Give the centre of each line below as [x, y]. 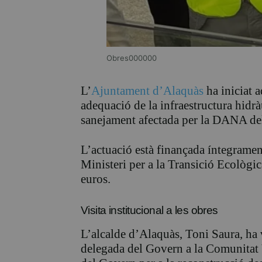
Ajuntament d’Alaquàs [147, 91]
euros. [96, 179]
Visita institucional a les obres [149, 211]
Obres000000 [132, 58]
